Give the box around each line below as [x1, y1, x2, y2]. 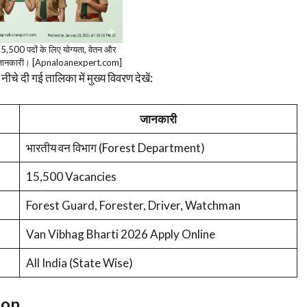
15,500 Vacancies [25, 169, 116, 184]
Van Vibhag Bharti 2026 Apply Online [25, 226, 215, 241]
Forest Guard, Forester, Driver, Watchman [25, 197, 241, 212]
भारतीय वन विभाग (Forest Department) [25, 140, 205, 155]
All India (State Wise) [25, 255, 133, 270]
